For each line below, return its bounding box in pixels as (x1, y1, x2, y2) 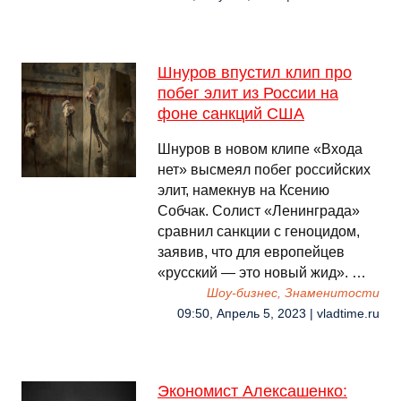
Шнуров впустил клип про (158, 64, 352, 81)
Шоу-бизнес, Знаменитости (207, 286, 380, 300)
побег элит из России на (158, 84, 338, 102)
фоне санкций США (158, 105, 304, 123)
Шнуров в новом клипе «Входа (158, 141, 363, 157)
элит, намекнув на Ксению (158, 183, 329, 198)
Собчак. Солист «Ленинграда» (158, 203, 360, 218)
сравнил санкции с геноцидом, (158, 224, 360, 239)
